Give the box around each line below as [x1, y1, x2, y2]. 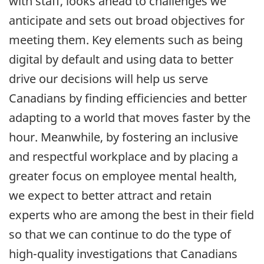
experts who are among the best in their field [9, 206, 254, 223]
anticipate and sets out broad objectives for [9, 12, 245, 28]
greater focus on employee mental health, [9, 167, 237, 184]
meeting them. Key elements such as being [9, 31, 243, 48]
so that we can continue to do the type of [9, 226, 231, 242]
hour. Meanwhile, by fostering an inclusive [9, 128, 238, 145]
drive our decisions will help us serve [9, 70, 208, 87]
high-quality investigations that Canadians [9, 245, 237, 262]
